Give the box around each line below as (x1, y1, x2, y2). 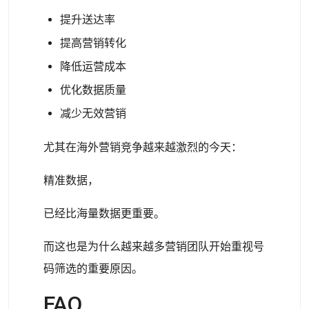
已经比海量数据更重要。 (43, 207, 165, 220)
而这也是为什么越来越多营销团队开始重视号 (43, 240, 264, 253)
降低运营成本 (60, 60, 126, 73)
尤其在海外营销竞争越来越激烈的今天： (43, 141, 242, 154)
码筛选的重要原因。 (43, 262, 143, 275)
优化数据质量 (60, 83, 126, 97)
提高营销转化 (60, 37, 126, 50)
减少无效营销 (60, 107, 126, 120)
